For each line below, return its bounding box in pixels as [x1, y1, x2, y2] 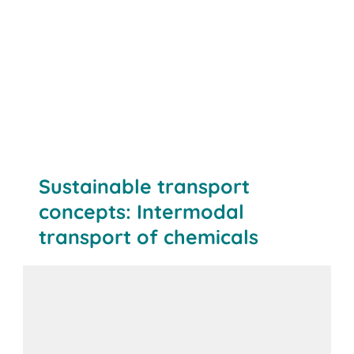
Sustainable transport [39, 174, 250, 199]
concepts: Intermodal [39, 199, 245, 224]
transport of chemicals [39, 224, 259, 250]
